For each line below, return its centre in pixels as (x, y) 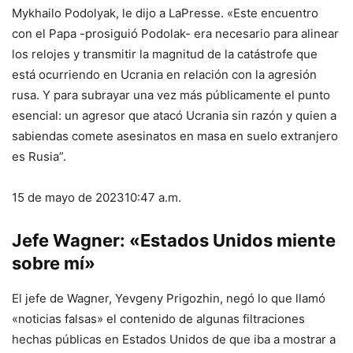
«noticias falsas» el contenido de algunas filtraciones (158, 319)
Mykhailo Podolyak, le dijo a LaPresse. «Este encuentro (165, 13)
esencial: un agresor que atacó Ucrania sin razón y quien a (174, 116)
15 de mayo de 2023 (68, 198)
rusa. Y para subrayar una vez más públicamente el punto (171, 95)
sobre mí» (54, 264)
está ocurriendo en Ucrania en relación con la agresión (164, 75)
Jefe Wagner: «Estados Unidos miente (174, 241)
